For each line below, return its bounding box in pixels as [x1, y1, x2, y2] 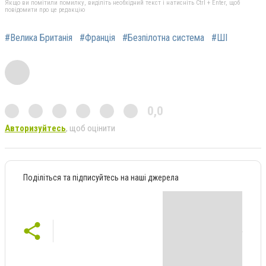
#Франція [80, 31, 115, 43]
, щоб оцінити [66, 122, 115, 134]
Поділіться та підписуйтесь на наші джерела [23, 172, 179, 182]
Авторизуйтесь [5, 122, 66, 134]
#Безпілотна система [122, 31, 204, 43]
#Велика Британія [5, 31, 72, 43]
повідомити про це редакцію [5, 5, 85, 14]
